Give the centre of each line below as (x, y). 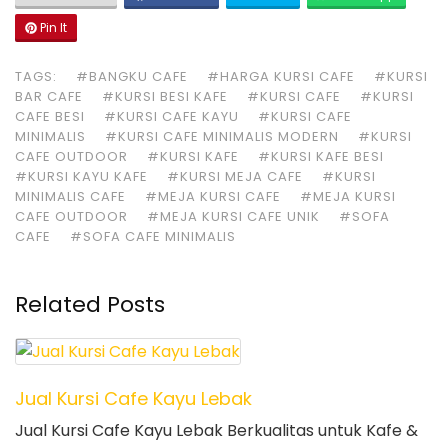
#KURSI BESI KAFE (165, 97)
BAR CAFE (49, 97)
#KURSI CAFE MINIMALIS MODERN (222, 137)
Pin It (52, 28)
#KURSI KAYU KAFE (81, 177)
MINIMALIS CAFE (70, 197)
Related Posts (90, 305)
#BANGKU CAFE (132, 77)
